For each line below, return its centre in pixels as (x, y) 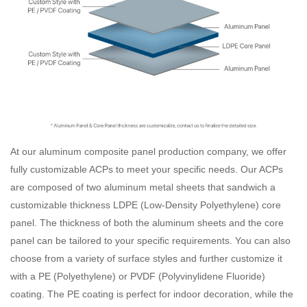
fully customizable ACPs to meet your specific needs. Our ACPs (147, 170)
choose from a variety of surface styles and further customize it (146, 259)
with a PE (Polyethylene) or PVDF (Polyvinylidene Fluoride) (138, 277)
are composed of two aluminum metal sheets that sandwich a (143, 187)
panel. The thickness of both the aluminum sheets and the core (147, 223)
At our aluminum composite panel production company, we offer (148, 152)
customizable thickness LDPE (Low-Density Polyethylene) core (146, 205)
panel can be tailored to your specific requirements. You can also (150, 241)
